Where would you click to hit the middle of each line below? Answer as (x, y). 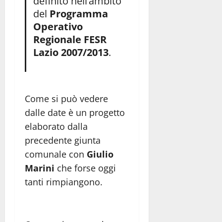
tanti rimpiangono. (64, 182)
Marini (41, 168)
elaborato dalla (56, 127)
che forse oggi (86, 168)
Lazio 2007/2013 (71, 52)
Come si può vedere (66, 99)
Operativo (58, 26)
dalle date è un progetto (75, 113)
